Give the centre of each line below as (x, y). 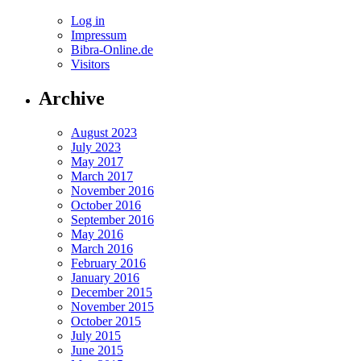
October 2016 (106, 205)
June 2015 (97, 350)
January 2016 (105, 277)
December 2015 (112, 292)
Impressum (99, 35)
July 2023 (96, 147)
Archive (72, 99)
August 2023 (104, 132)
